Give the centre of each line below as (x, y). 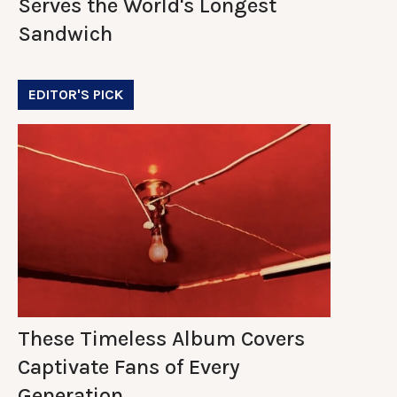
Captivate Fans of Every (129, 366)
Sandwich (65, 33)
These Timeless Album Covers (161, 338)
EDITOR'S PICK (76, 94)
